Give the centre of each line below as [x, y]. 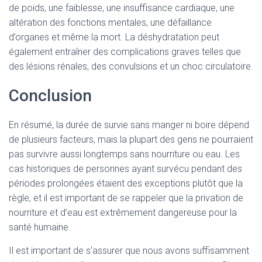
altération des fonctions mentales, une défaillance [110, 23]
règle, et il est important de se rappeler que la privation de [126, 198]
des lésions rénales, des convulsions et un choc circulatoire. [131, 66]
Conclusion [50, 96]
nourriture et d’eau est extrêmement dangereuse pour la [123, 213]
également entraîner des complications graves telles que [125, 52]
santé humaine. [40, 227]
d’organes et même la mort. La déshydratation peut [114, 37]
